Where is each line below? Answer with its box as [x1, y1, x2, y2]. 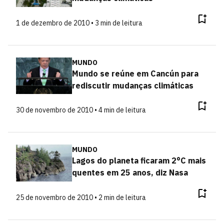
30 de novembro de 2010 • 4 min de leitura [16, 105, 146, 114]
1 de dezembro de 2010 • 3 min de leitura [16, 18, 142, 27]
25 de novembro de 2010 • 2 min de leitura [16, 192, 146, 202]
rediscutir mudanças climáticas [71, 80, 193, 90]
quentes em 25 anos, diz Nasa [71, 167, 188, 177]
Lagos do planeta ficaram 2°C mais [71, 155, 206, 165]
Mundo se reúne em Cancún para [71, 68, 198, 78]
